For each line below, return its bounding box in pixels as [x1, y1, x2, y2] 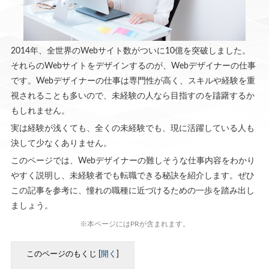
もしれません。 [10, 106, 70, 115]
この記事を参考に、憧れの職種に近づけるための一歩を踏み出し [10, 186, 255, 195]
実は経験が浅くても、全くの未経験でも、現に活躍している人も [10, 124, 255, 133]
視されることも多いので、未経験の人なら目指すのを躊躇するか [10, 91, 255, 100]
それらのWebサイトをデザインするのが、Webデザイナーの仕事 [10, 61, 256, 70]
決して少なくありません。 [10, 139, 112, 148]
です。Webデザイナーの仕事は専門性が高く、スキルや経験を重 [10, 76, 255, 85]
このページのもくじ [26, 250, 98, 258]
